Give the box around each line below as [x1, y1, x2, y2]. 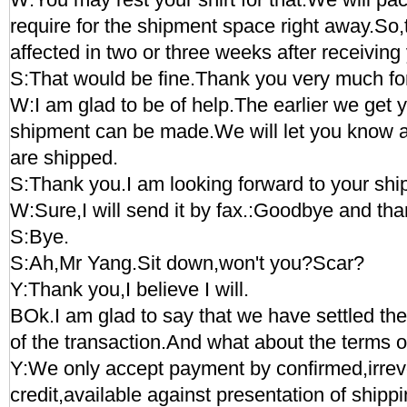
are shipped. [10, 146, 118, 169]
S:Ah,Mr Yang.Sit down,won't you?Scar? [10, 252, 364, 274]
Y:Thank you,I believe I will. [10, 278, 249, 301]
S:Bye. [10, 225, 69, 248]
